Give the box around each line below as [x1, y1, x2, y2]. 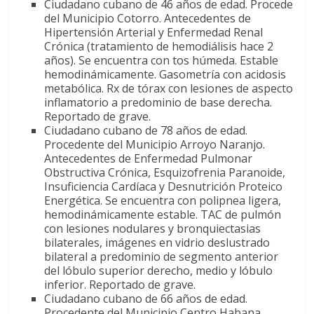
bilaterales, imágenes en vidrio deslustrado [44, 234, 271, 250]
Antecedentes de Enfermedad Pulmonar [44, 150, 253, 166]
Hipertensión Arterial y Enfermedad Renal [44, 24, 264, 40]
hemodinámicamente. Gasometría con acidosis [44, 66, 287, 82]
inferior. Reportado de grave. [44, 276, 196, 292]
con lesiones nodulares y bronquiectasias [44, 220, 261, 236]
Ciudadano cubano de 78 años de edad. [44, 122, 248, 138]
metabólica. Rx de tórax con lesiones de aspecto [44, 80, 294, 96]
